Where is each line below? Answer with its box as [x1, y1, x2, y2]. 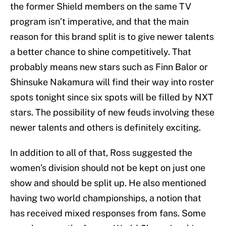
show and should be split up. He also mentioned [10, 178, 206, 189]
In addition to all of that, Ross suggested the [10, 147, 192, 158]
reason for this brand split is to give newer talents [10, 31, 214, 42]
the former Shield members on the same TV [10, 1, 191, 12]
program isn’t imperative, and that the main [10, 16, 189, 27]
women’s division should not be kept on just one [10, 162, 205, 174]
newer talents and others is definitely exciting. [10, 122, 201, 133]
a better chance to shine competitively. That [10, 46, 191, 58]
